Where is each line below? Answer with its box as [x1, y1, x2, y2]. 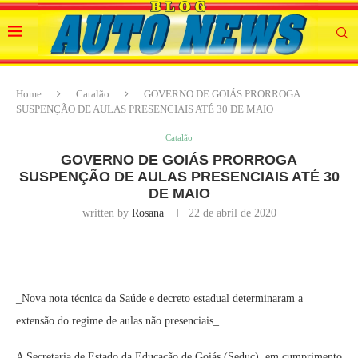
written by [82, 207, 132, 220]
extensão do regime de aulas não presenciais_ [16, 315, 219, 328]
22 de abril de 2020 [188, 207, 276, 220]
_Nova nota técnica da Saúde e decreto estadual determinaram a [16, 292, 303, 305]
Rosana [131, 207, 164, 220]
